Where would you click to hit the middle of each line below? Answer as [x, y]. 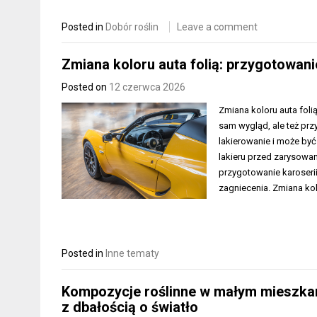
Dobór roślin [132, 27]
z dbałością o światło [130, 307]
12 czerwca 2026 [147, 87]
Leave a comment [217, 27]
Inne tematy [132, 254]
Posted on [85, 87]
